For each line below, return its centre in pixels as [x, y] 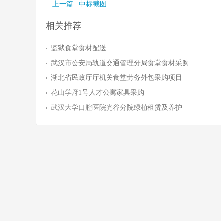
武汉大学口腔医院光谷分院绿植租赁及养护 [116, 107]
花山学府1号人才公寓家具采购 [97, 92]
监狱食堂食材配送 [78, 48]
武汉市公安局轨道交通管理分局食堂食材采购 [120, 63]
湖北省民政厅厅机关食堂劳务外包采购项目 [116, 78]
